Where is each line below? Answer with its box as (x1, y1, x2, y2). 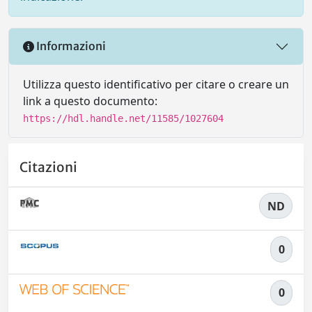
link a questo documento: (23, 93, 157, 109)
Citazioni (19, 159, 77, 176)
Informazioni (34, 39, 106, 54)
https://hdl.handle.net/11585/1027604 (23, 112, 224, 124)
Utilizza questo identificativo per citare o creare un (23, 76, 289, 92)
